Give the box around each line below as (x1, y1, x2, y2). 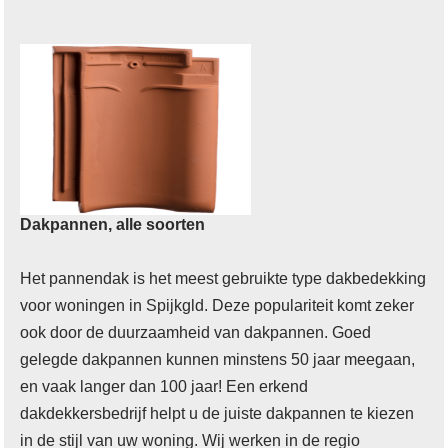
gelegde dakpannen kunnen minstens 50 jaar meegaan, (20, 350, 416, 368)
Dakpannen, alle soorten (20, 215, 206, 233)
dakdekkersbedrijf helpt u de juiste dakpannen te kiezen (20, 404, 415, 422)
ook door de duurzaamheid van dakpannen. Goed (20, 323, 372, 341)
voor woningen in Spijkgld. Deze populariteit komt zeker (20, 296, 415, 314)
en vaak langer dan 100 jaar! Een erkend (20, 377, 309, 395)
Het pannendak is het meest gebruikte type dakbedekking (20, 269, 427, 287)
